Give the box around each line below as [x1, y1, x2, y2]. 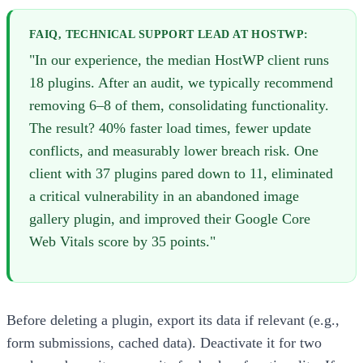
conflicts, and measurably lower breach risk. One [29, 143, 318, 160]
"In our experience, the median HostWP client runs [29, 52, 329, 69]
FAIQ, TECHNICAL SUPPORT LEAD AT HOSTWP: [29, 28, 309, 41]
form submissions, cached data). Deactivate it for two [6, 335, 322, 352]
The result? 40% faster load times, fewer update [29, 120, 311, 137]
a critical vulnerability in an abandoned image [29, 188, 299, 205]
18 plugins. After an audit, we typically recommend [29, 75, 333, 92]
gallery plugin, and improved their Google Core [29, 211, 310, 228]
